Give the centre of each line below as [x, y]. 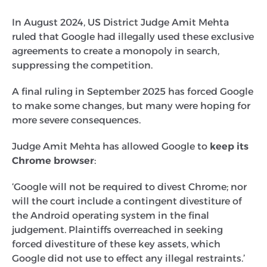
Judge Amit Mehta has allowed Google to [110, 146]
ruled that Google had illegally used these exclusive [133, 36]
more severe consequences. [77, 120]
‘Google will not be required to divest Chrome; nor [129, 187]
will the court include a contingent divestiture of [127, 201]
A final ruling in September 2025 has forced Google [133, 91]
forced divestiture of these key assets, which [116, 244]
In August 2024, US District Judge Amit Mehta [120, 22]
